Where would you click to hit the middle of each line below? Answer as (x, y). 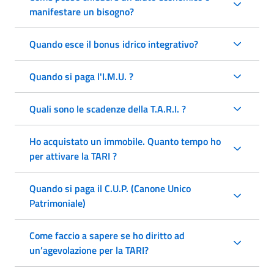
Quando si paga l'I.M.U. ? (81, 76)
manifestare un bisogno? (82, 11)
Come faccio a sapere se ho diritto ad (107, 235)
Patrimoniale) (57, 203)
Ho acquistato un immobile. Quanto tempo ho (125, 141)
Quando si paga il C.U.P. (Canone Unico (110, 188)
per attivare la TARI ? (73, 156)
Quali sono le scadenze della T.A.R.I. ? (108, 109)
